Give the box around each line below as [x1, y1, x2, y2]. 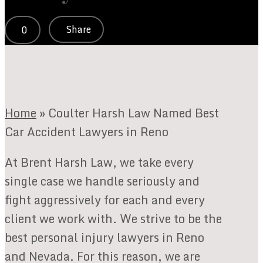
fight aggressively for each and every [5, 190, 205, 210]
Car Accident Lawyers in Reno [5, 122, 168, 142]
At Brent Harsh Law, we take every [5, 153, 194, 173]
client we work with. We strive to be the [5, 209, 222, 229]
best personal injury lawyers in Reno [5, 228, 204, 248]
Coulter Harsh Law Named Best [48, 103, 219, 123]
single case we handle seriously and [5, 171, 200, 191]
